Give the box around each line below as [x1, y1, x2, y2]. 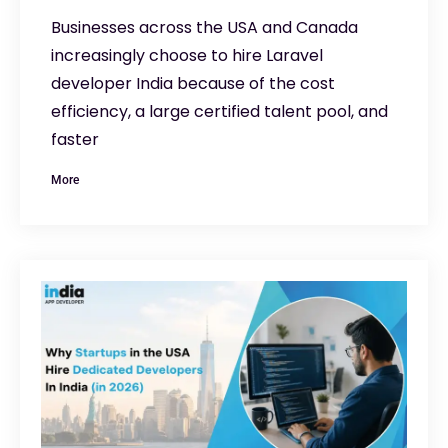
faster [51, 127, 99, 151]
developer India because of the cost [51, 71, 335, 95]
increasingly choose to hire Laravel [51, 43, 323, 67]
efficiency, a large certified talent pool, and [51, 99, 388, 123]
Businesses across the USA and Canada [51, 15, 358, 39]
